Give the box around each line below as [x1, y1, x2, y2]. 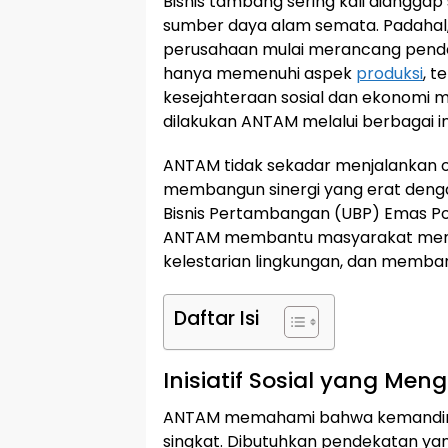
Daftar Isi [174, 305, 259, 332]
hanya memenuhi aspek [163, 62, 356, 85]
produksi [356, 62, 423, 85]
